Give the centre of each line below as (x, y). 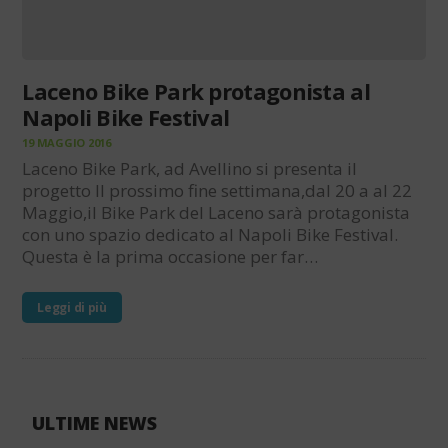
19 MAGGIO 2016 (66, 142)
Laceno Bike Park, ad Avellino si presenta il (190, 168)
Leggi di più (72, 307)
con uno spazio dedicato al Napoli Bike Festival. (210, 234)
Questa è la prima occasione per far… (170, 256)
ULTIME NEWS (95, 422)
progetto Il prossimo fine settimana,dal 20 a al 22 (217, 190)
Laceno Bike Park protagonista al (196, 91)
